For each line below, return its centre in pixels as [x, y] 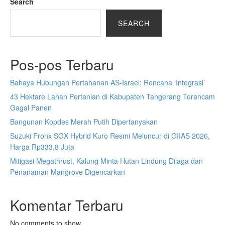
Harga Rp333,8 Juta [42, 147]
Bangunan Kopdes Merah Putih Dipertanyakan [84, 122]
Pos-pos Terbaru [62, 64]
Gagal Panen [31, 107]
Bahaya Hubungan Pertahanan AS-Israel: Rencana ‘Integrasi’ [107, 82]
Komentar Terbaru [67, 205]
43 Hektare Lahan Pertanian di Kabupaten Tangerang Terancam [113, 96]
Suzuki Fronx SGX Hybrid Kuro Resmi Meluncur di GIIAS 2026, [110, 136]
